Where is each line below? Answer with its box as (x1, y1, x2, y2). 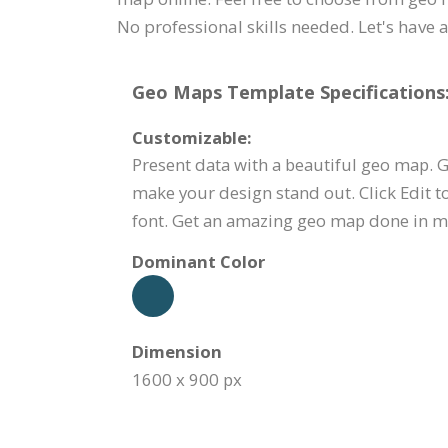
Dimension (132, 340, 222, 363)
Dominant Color (132, 250, 265, 273)
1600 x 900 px (132, 368, 242, 391)
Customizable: (132, 126, 252, 149)
